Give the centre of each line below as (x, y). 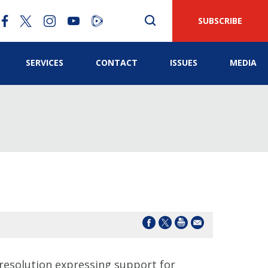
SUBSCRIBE (220, 21)
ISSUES (184, 63)
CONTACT (117, 63)
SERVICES (45, 63)
